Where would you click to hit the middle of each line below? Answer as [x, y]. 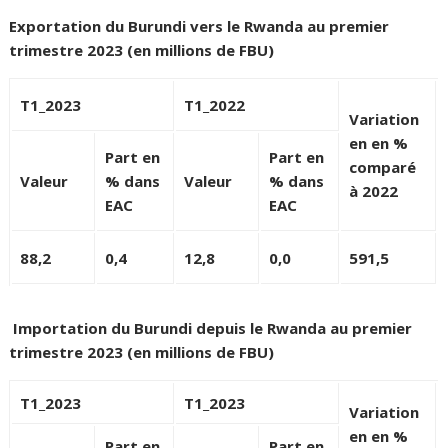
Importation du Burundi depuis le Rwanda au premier [213, 328]
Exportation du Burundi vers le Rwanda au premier [199, 26]
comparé [383, 167]
